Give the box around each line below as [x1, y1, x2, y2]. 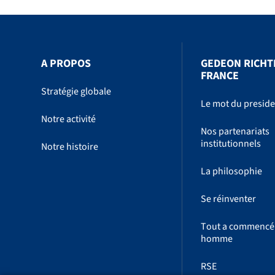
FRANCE [201, 68, 239, 84]
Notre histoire [41, 140, 99, 154]
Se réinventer [201, 192, 257, 206]
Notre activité [41, 112, 96, 126]
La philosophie [201, 165, 263, 179]
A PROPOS [41, 56, 91, 72]
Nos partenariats [201, 125, 270, 139]
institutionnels [201, 137, 261, 151]
